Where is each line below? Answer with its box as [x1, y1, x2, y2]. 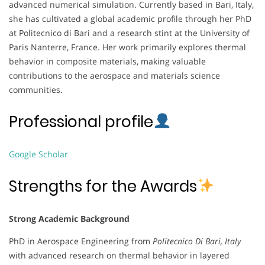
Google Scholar [9, 148, 68, 160]
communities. [9, 83, 63, 95]
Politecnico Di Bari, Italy [153, 235, 241, 247]
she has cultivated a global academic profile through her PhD [9, 12, 251, 24]
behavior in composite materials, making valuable [9, 55, 206, 67]
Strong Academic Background [9, 212, 130, 224]
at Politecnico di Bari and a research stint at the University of [9, 27, 250, 38]
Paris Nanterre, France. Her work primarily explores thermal [9, 41, 246, 53]
